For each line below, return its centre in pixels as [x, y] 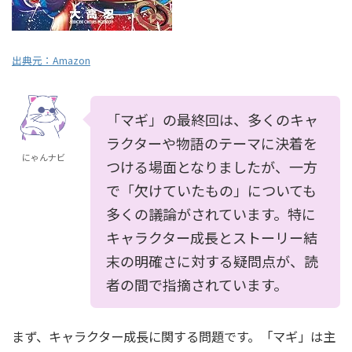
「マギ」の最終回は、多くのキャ [212, 119]
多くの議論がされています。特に [211, 214]
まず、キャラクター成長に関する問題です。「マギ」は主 [174, 336]
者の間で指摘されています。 [197, 284]
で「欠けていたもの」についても [211, 190]
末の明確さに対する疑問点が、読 [212, 261]
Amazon [71, 60]
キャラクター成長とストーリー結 [212, 237]
